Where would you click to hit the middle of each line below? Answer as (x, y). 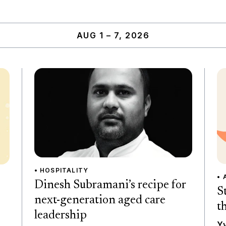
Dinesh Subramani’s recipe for (110, 185)
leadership (60, 215)
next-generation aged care (100, 200)
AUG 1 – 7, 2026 (113, 36)
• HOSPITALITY (61, 170)
